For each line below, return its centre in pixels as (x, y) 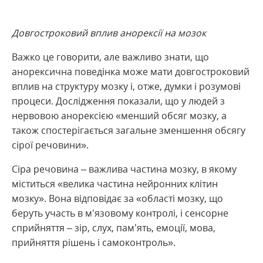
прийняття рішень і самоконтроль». (94, 242)
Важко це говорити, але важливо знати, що (110, 57)
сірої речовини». (50, 145)
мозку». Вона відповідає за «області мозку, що (117, 198)
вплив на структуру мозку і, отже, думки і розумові (126, 86)
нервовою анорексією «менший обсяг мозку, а (119, 116)
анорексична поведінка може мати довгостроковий (131, 72)
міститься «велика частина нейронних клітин (115, 184)
